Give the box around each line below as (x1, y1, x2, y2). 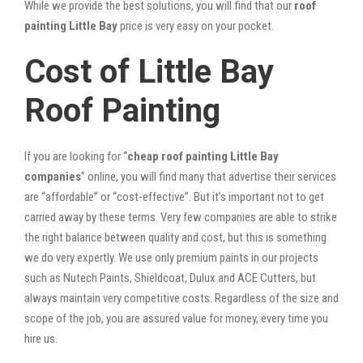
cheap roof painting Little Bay (127, 148, 279, 164)
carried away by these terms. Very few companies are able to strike (24, 209, 337, 224)
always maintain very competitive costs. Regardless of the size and (24, 290, 339, 305)
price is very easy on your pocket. (117, 18, 274, 33)
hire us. (24, 331, 58, 346)
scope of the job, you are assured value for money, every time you (24, 310, 328, 326)
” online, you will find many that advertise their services (81, 169, 336, 184)
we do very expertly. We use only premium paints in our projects (24, 250, 318, 265)
